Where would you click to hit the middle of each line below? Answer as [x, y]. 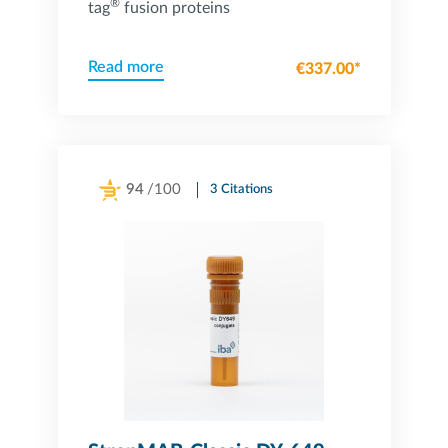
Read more [125, 67]
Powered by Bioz [131, 215]
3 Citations [241, 189]
